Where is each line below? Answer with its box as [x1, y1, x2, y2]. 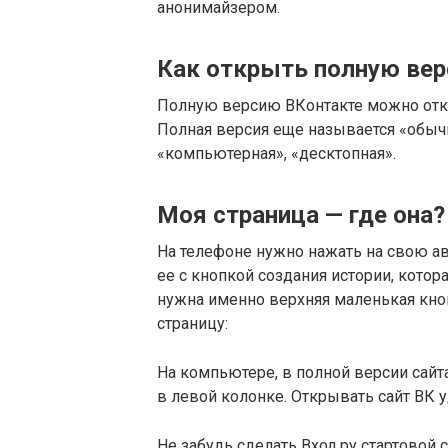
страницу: [157, 314, 228, 333]
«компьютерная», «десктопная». [157, 144, 396, 163]
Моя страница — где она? [157, 201, 445, 229]
